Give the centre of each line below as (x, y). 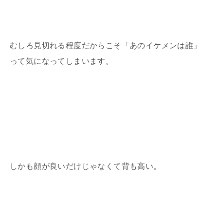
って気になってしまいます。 (62, 61)
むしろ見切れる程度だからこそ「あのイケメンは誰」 (106, 45)
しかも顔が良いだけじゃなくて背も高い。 (86, 166)
